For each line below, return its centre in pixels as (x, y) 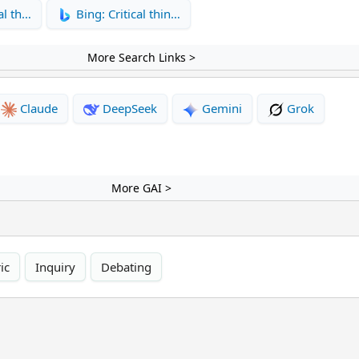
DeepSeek (128, 108)
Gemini (220, 108)
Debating (126, 266)
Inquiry (55, 266)
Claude (37, 108)
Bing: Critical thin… (127, 13)
